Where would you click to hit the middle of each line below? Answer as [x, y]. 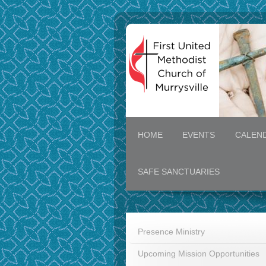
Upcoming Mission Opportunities [199, 254]
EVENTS [199, 135]
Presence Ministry [171, 232]
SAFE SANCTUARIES [178, 172]
